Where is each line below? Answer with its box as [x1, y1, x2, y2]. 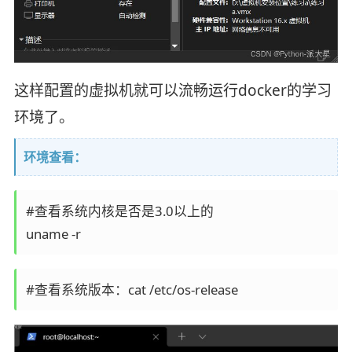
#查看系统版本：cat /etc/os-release [25, 280, 238, 299]
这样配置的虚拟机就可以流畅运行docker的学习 [13, 80, 332, 101]
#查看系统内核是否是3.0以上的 [25, 202, 214, 221]
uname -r [25, 225, 81, 244]
